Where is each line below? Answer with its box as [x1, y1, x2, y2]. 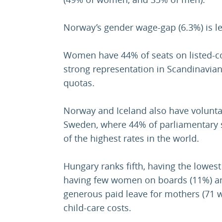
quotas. [63, 77, 95, 89]
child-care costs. [63, 202, 134, 214]
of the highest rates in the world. [63, 132, 199, 145]
